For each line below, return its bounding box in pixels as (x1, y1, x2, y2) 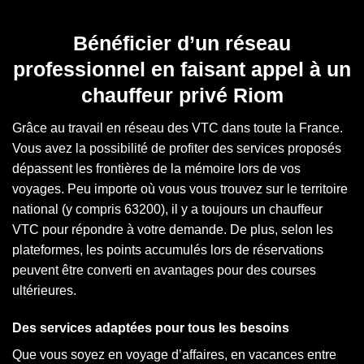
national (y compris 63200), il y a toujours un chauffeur (12, 202, 323, 217)
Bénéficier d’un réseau (73, 31, 291, 54)
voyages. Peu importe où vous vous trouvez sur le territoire (12, 182, 348, 197)
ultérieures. (12, 284, 76, 298)
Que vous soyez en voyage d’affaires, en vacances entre (12, 348, 336, 362)
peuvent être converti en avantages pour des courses (12, 263, 316, 278)
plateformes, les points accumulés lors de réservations (12, 243, 323, 258)
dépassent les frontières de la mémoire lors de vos (12, 162, 301, 176)
